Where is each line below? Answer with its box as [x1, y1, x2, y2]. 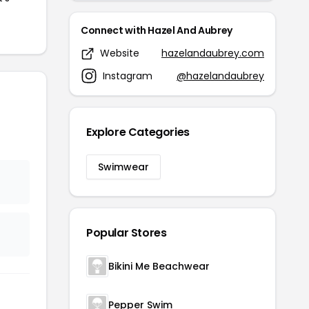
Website [100, 46, 139, 61]
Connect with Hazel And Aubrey [81, 23, 232, 38]
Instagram [103, 68, 152, 83]
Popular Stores [86, 225, 167, 241]
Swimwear [98, 160, 149, 175]
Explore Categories [86, 124, 190, 141]
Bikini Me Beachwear [108, 259, 210, 274]
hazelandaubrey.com [161, 46, 264, 61]
